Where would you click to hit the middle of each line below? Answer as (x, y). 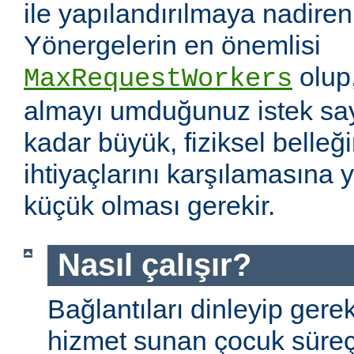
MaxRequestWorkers (158, 79)
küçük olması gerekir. (149, 206)
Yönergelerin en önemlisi (172, 45)
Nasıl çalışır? (154, 265)
